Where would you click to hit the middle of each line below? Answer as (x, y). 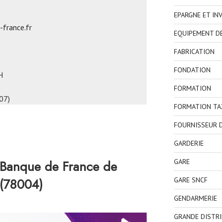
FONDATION (192, 70)
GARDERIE (189, 143)
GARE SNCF (191, 180)
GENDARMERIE (195, 198)
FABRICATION (194, 51)
